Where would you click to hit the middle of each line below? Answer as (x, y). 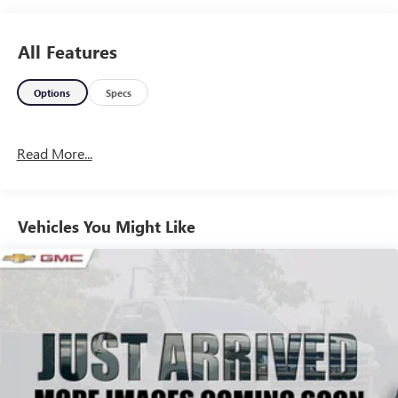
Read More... (54, 154)
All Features (68, 51)
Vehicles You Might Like (107, 226)
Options (52, 92)
